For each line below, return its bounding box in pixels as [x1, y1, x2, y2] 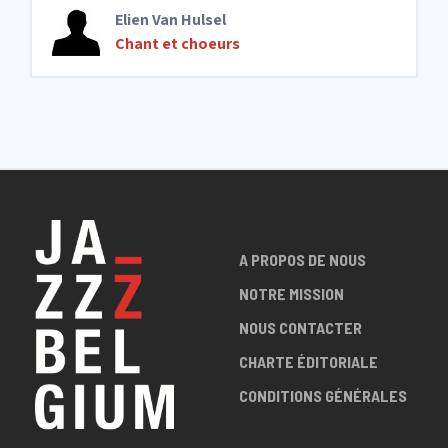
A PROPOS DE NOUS [239, 250, 366, 269]
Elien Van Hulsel [115, 9, 226, 30]
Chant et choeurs [115, 33, 240, 54]
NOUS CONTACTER [239, 318, 362, 337]
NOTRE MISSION [239, 284, 344, 303]
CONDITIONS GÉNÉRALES [239, 386, 407, 405]
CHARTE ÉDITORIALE [239, 352, 378, 371]
